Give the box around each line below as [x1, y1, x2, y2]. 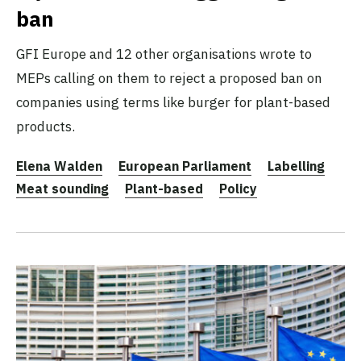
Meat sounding [16, 180, 109, 197]
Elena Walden [16, 158, 102, 175]
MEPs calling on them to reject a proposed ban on [16, 69, 322, 88]
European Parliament [118, 158, 251, 175]
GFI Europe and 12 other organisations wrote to [16, 45, 312, 64]
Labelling [268, 158, 325, 175]
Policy [219, 180, 257, 197]
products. [16, 118, 75, 136]
